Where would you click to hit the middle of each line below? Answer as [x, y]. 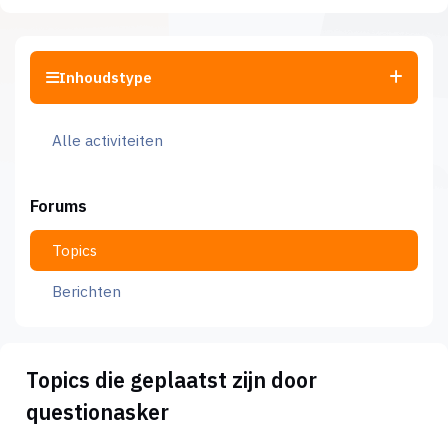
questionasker [97, 411]
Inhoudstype [105, 77]
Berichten [86, 290]
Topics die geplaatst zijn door [171, 379]
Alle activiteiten [107, 139]
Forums [59, 206]
